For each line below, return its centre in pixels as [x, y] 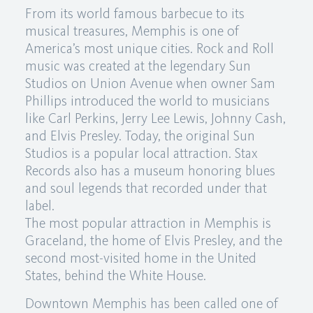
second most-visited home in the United [140, 258]
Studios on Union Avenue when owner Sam [150, 83]
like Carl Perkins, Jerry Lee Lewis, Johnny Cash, [155, 118]
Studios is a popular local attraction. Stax [141, 153]
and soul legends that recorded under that [146, 188]
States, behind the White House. [115, 275]
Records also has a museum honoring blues [150, 170]
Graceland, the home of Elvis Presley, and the [153, 240]
